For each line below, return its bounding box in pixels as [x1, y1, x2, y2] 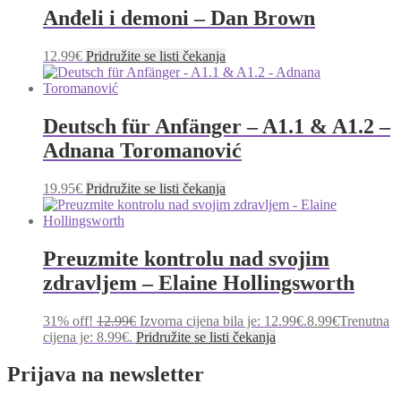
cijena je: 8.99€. [43, 328, 132, 345]
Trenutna [339, 312, 389, 328]
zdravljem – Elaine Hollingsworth [43, 270, 354, 294]
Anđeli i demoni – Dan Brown [43, 5, 315, 30]
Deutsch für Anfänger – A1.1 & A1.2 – [43, 114, 390, 138]
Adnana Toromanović [43, 138, 242, 162]
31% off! [43, 312, 93, 328]
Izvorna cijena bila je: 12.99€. [140, 312, 307, 328]
